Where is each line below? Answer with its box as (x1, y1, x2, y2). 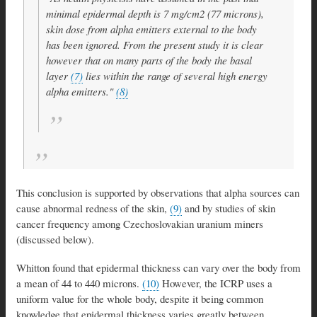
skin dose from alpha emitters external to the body (46, 21, 257, 36)
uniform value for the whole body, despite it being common (16, 292, 263, 306)
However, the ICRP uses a (159, 276, 272, 291)
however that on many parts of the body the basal (46, 52, 252, 67)
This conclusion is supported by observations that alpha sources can (16, 185, 299, 200)
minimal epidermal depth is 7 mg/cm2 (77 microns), (46, 6, 264, 21)
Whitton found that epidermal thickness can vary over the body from (16, 260, 301, 275)
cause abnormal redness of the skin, (16, 201, 170, 216)
